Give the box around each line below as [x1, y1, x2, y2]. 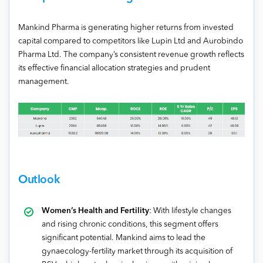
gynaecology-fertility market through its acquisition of [42, 247, 232, 255]
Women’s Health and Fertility [42, 207, 149, 215]
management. [18, 78, 69, 86]
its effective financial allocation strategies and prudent [18, 65, 210, 73]
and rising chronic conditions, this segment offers [42, 220, 218, 228]
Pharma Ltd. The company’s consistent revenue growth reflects [18, 51, 244, 59]
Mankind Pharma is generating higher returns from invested [18, 24, 234, 32]
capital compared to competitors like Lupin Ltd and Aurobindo [18, 38, 243, 46]
